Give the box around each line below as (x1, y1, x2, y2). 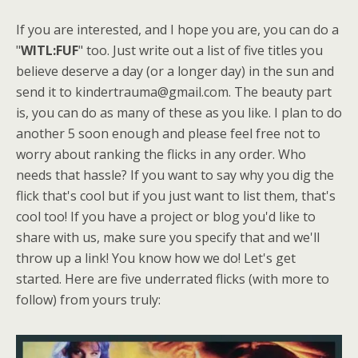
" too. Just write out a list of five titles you (78, 41, 323, 59)
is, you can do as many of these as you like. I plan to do (16, 103, 342, 121)
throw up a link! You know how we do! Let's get (16, 249, 296, 267)
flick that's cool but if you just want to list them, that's (16, 186, 336, 205)
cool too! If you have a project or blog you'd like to (16, 207, 316, 225)
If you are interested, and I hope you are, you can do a (16, 20, 339, 38)
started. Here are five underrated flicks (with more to (16, 269, 329, 288)
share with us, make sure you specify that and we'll (16, 228, 320, 246)
